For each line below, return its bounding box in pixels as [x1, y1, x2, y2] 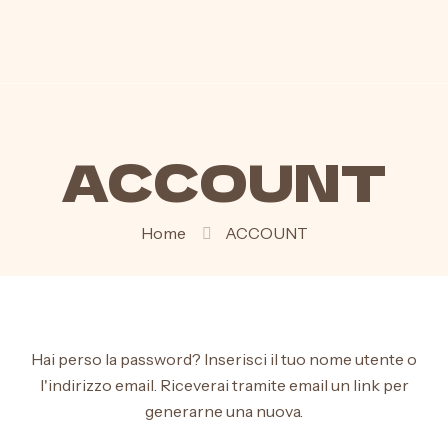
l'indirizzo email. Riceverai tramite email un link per [39, 375, 409, 395]
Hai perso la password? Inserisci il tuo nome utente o [31, 349, 417, 369]
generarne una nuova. [145, 401, 303, 421]
